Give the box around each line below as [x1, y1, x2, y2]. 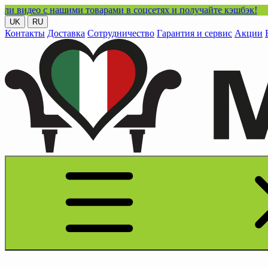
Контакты [5, 28, 45, 38]
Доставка [47, 28, 85, 38]
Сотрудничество [87, 28, 154, 38]
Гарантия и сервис [157, 28, 232, 38]
